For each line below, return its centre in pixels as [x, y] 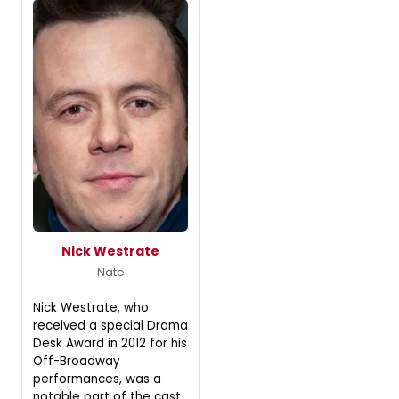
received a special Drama [110, 325]
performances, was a [97, 379]
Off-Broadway [77, 361]
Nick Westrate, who [91, 307]
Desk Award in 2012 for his [110, 343]
